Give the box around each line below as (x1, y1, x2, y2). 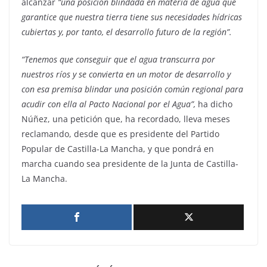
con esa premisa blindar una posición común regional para (21, 83, 243, 95)
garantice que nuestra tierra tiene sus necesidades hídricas (21, 11, 242, 23)
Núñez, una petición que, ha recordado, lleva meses (21, 113, 230, 125)
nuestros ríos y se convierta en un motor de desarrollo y (21, 69, 231, 80)
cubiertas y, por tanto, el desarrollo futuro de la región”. (21, 26, 232, 38)
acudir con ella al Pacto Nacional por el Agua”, (21, 98, 195, 110)
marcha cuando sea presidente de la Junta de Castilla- (21, 158, 238, 170)
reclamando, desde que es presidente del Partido (21, 128, 219, 140)
